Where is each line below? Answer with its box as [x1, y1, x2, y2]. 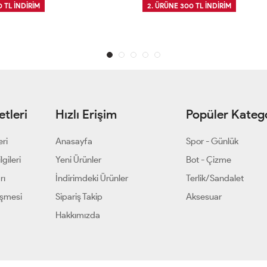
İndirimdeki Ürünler [55, 173, 128, 184]
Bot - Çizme [186, 154, 232, 166]
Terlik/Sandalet [186, 173, 244, 184]
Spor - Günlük [186, 136, 239, 147]
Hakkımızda [55, 210, 100, 221]
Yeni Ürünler [55, 154, 101, 166]
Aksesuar [186, 191, 222, 203]
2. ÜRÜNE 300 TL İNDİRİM [147, 1, 231, 11]
